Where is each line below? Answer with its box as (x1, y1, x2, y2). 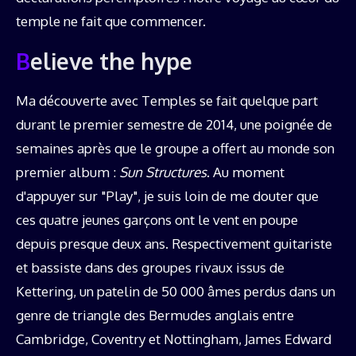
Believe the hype (30, 46, 192, 75)
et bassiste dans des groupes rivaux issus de (16, 258, 284, 276)
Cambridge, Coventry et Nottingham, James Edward (16, 330, 331, 347)
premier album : (16, 163, 119, 180)
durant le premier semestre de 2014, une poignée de (16, 115, 332, 133)
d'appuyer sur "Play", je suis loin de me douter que (16, 187, 319, 204)
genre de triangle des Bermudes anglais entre (16, 306, 294, 323)
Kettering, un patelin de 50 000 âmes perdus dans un (16, 282, 335, 300)
